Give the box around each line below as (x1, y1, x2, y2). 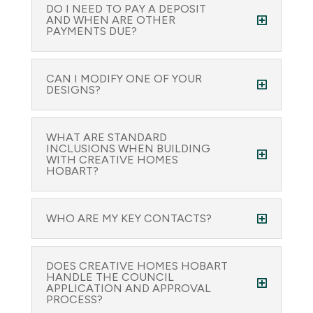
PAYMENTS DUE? (45, 24, 137, 38)
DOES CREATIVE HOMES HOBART (45, 259, 228, 272)
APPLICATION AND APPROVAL (45, 282, 211, 295)
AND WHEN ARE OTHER (45, 13, 175, 27)
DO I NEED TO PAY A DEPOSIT (45, 2, 206, 15)
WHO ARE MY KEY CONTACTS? (45, 212, 212, 225)
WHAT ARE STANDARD (45, 131, 167, 144)
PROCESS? (45, 293, 103, 306)
